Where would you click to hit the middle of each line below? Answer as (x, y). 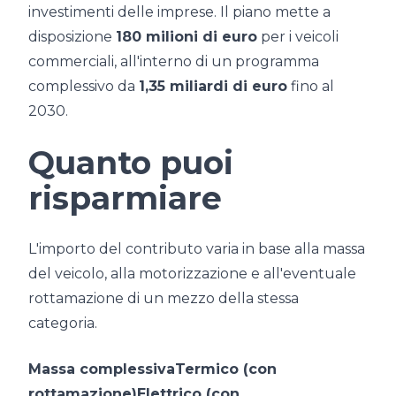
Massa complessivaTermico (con (152, 369)
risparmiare (125, 198)
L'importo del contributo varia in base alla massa (197, 249)
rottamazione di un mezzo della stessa (164, 299)
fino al (311, 87)
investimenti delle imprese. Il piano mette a (179, 12)
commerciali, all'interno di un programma (174, 62)
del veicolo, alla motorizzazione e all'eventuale (192, 274)
